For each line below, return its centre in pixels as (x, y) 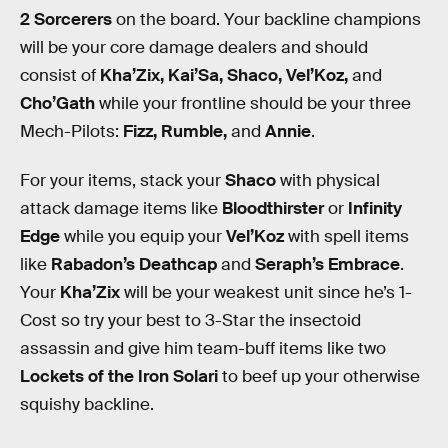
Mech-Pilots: (71, 131)
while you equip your (141, 237)
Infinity (375, 209)
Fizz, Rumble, (177, 131)
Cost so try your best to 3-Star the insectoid (190, 321)
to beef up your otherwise (321, 377)
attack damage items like (121, 209)
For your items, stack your (122, 181)
